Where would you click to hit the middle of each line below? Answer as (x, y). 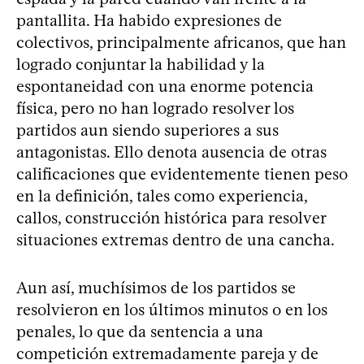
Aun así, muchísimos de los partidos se (156, 287)
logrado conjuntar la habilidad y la (141, 64)
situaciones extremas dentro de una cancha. (175, 239)
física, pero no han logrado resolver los (155, 108)
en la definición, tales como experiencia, (162, 195)
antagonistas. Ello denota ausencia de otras (171, 152)
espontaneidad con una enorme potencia (165, 86)
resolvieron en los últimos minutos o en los (172, 309)
